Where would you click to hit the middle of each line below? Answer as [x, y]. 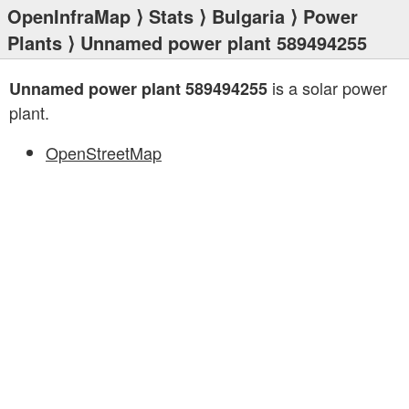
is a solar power [327, 88]
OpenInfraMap [69, 16]
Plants [35, 42]
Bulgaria [248, 16]
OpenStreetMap [104, 152]
